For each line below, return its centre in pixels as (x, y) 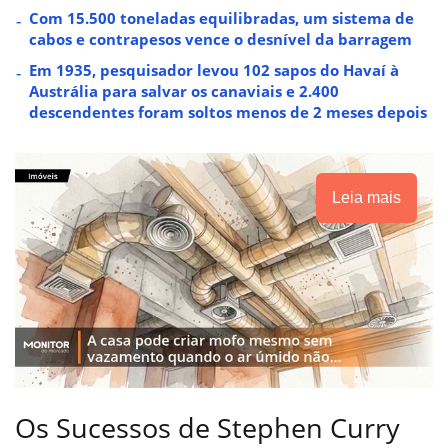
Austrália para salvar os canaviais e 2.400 (184, 90)
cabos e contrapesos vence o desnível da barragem (220, 38)
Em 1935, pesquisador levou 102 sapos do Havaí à (214, 69)
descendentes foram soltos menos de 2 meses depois (228, 111)
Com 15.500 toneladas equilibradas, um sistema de (221, 17)
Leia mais (366, 197)
